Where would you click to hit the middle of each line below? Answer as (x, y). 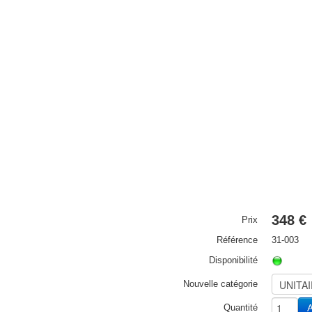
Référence (237, 240)
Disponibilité (233, 260)
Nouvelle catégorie (220, 284)
